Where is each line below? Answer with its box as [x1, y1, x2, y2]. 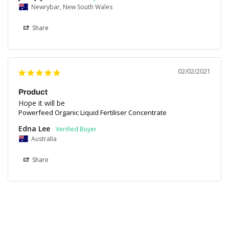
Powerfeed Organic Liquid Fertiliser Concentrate [18, 108, 167, 118]
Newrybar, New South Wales [31, 3, 112, 12]
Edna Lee [18, 124, 50, 134]
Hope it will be [18, 98, 65, 108]
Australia [31, 134, 57, 144]
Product [18, 88, 48, 97]
